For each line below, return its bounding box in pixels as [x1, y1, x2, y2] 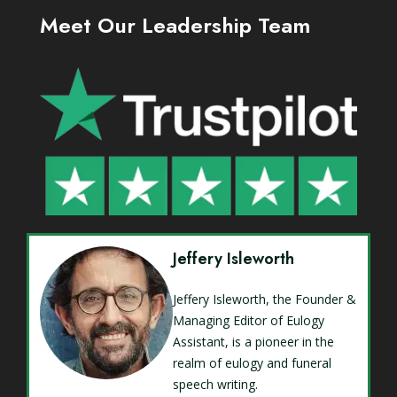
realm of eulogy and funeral [173, 354, 331, 371]
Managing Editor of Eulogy [173, 311, 324, 329]
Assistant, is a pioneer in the [173, 332, 334, 350]
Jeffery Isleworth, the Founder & [173, 290, 356, 307]
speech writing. [173, 375, 258, 393]
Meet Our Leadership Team [40, 10, 310, 42]
